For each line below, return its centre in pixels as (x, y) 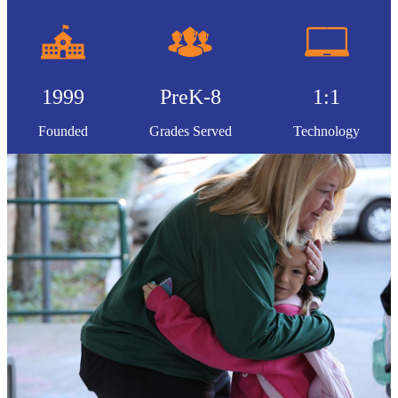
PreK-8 (190, 97)
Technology (327, 131)
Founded (63, 131)
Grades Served (190, 131)
